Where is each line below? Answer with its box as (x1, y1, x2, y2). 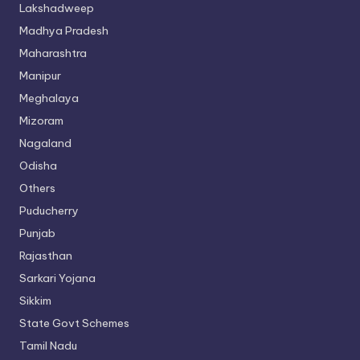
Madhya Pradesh (19, 22, 108, 38)
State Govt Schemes (19, 315, 129, 330)
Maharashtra (19, 45, 87, 60)
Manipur (19, 67, 61, 83)
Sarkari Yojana (19, 270, 96, 285)
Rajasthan (19, 247, 72, 263)
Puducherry (19, 202, 79, 218)
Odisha (19, 157, 57, 173)
